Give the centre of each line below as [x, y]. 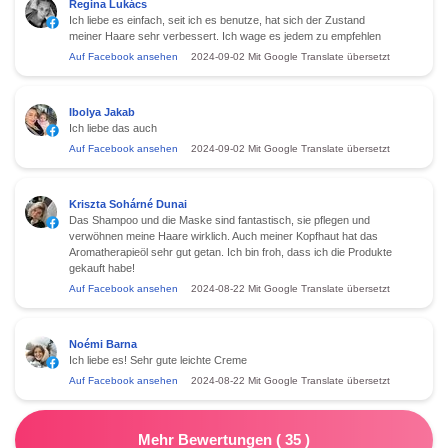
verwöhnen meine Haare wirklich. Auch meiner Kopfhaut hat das [223, 235]
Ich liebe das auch [113, 127]
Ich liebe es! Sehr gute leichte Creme [158, 359]
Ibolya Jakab [102, 111]
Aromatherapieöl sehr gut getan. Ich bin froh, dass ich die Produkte [230, 251]
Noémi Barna [103, 343]
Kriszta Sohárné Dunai [128, 203]
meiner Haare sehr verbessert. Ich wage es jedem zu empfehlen [225, 35]
